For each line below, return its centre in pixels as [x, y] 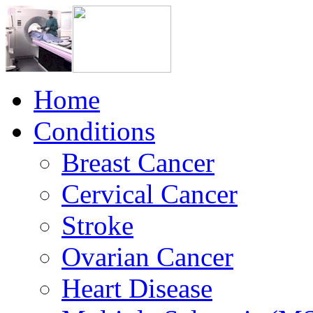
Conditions [94, 131]
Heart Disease [137, 288]
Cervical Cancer [150, 194]
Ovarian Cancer [147, 257]
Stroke [97, 225]
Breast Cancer [138, 162]
